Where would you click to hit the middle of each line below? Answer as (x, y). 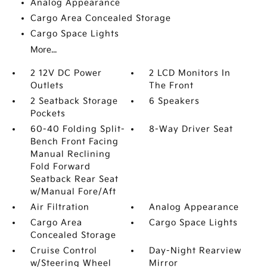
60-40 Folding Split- (77, 129)
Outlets (47, 86)
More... (43, 50)
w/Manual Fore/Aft (73, 192)
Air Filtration (60, 207)
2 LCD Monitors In (190, 73)
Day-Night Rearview (195, 251)
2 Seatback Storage (74, 101)
